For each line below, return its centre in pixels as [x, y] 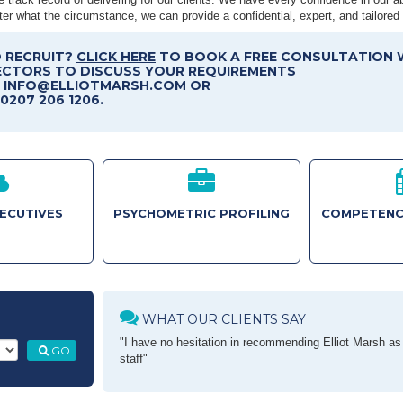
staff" [134, 358]
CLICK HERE [116, 57]
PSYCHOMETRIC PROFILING [201, 213]
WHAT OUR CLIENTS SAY [222, 319]
